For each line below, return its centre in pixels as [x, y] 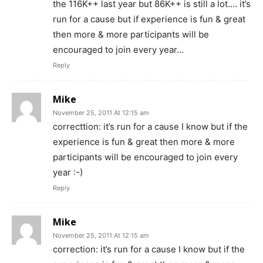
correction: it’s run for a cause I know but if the [149, 249]
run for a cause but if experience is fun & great [149, 19]
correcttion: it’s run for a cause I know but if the [150, 126]
